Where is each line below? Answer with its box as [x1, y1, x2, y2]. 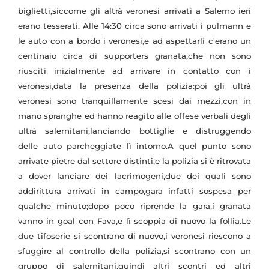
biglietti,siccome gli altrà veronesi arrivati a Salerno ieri [18, 6, 251, 16]
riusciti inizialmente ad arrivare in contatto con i [18, 66, 251, 76]
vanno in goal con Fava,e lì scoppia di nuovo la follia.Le [18, 216, 251, 226]
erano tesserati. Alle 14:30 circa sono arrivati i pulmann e [18, 21, 251, 31]
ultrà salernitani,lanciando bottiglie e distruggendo [18, 126, 251, 136]
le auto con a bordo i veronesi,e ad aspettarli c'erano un [18, 36, 251, 46]
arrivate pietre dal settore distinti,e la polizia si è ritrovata [18, 156, 251, 166]
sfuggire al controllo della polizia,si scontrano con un [18, 246, 251, 256]
